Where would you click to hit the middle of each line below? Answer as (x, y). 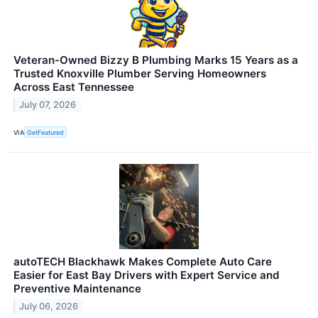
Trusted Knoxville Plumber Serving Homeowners (140, 74)
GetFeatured (46, 132)
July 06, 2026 (49, 307)
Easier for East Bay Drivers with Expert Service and (147, 275)
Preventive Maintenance (77, 289)
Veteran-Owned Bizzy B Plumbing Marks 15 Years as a (156, 60)
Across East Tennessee (74, 87)
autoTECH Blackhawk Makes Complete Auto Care (143, 262)
